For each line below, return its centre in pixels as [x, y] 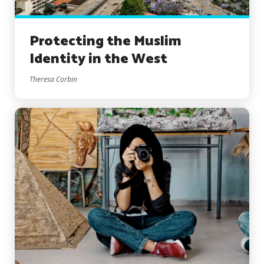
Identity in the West [98, 59]
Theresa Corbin [53, 79]
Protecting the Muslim [105, 41]
